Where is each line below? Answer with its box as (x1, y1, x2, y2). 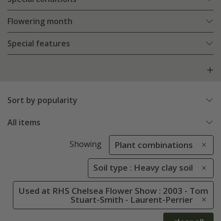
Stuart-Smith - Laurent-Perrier (71, 193, 193, 205)
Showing (69, 139, 102, 150)
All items (7, 117, 40, 128)
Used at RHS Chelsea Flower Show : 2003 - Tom (19, 184, 208, 196)
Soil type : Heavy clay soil (93, 162, 193, 174)
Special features (7, 38, 70, 49)
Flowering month (7, 16, 73, 27)
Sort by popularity (7, 95, 77, 106)
